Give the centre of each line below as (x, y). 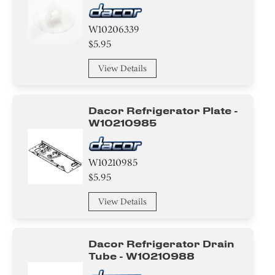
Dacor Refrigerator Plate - (164, 110)
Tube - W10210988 (142, 256)
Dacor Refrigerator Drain (162, 244)
